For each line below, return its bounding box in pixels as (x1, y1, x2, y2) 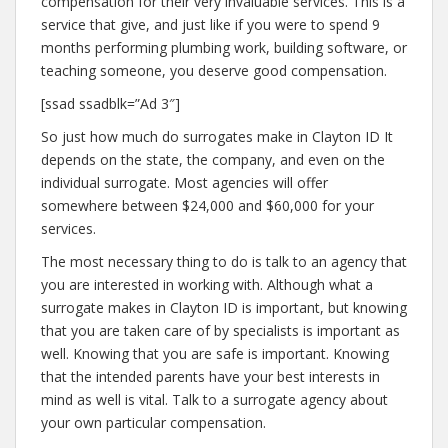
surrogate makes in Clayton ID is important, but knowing (41, 298, 407, 317)
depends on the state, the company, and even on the (41, 150, 385, 169)
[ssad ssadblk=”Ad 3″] (41, 94, 180, 113)
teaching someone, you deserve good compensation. (41, 61, 387, 80)
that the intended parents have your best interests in (41, 367, 380, 386)
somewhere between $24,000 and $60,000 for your (41, 196, 374, 215)
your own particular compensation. (41, 413, 266, 432)
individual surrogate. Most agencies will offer (41, 173, 328, 192)
